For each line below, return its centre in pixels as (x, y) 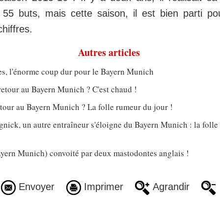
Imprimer (102, 187)
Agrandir (169, 187)
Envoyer (35, 187)
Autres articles (109, 53)
